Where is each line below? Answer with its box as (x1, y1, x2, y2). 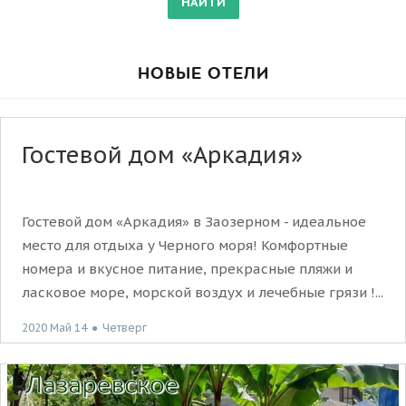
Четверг (102, 321, 147, 334)
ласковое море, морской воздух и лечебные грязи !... (22, 283, 383, 301)
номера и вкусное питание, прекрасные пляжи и (22, 259, 353, 277)
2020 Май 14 (22, 320, 87, 334)
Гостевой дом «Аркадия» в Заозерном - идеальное (22, 212, 366, 230)
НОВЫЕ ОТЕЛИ (137, 62, 269, 85)
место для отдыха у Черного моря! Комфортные (22, 236, 348, 254)
